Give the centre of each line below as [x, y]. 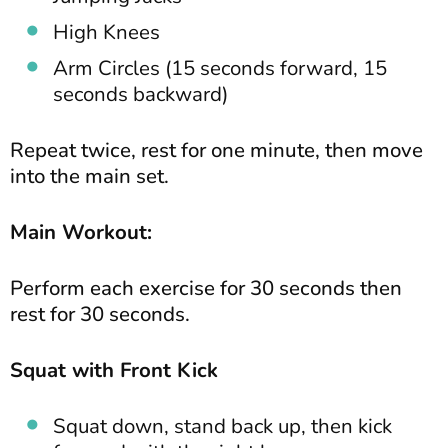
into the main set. [89, 175]
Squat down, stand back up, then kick [222, 425]
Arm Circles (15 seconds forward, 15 [220, 67]
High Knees [106, 31]
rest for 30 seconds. [100, 313]
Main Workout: [81, 231]
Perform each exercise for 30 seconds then [206, 287]
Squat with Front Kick [114, 369]
